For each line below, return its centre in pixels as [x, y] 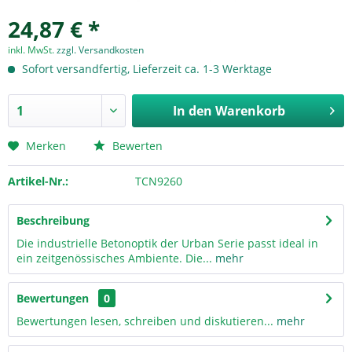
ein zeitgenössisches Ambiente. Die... [114, 258]
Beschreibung [53, 220]
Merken [46, 146]
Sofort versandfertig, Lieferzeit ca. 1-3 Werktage [145, 69]
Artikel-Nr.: [38, 181]
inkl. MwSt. [32, 50]
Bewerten [136, 146]
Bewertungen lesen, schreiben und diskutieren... [145, 321]
